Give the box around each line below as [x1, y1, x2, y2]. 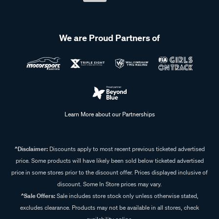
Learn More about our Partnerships [64, 109, 155, 118]
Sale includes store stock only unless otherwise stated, [55, 191, 198, 200]
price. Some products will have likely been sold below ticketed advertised [15, 156, 204, 165]
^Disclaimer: [14, 144, 48, 153]
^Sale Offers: [21, 191, 55, 200]
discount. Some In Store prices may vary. [57, 179, 162, 188]
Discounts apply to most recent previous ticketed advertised [47, 144, 205, 153]
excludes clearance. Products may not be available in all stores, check [20, 203, 199, 212]
